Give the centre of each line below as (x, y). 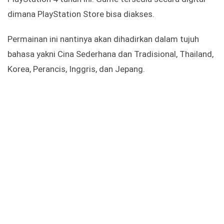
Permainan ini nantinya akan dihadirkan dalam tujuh (103, 39)
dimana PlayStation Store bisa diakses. (81, 14)
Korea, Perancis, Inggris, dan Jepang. (76, 69)
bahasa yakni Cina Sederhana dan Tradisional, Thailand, (110, 54)
